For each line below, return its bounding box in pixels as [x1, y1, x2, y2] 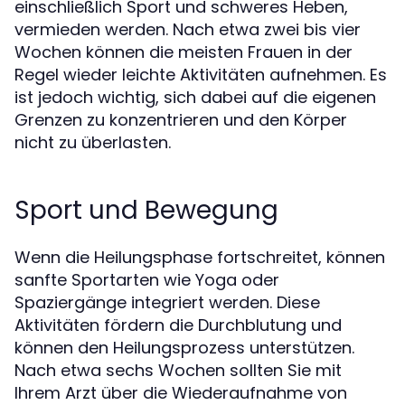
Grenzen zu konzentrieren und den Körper [14, 108, 347, 132]
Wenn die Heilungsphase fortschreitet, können [14, 246, 385, 269]
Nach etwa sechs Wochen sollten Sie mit [14, 359, 342, 382]
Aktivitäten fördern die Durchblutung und [14, 314, 342, 337]
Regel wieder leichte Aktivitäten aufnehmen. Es [14, 63, 387, 87]
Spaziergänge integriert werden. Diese [14, 291, 320, 315]
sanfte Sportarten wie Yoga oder [14, 268, 279, 292]
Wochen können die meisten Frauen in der [14, 41, 353, 64]
